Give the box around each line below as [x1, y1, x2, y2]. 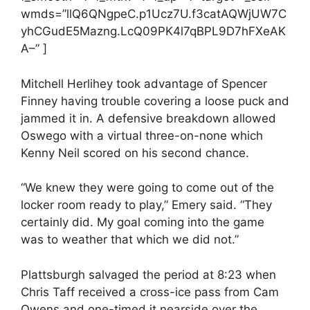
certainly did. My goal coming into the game [21, 215, 264, 229]
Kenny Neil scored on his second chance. [21, 145, 249, 160]
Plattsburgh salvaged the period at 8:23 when [21, 267, 276, 282]
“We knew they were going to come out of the [21, 181, 274, 194]
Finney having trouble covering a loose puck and [21, 93, 289, 108]
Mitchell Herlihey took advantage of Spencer [21, 76, 267, 91]
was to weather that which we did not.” [21, 232, 239, 246]
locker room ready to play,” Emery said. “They [21, 198, 272, 212]
